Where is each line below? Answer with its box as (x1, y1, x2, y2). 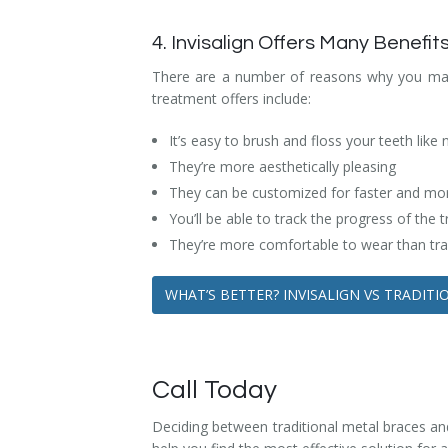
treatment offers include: (152, 88, 311, 108)
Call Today (152, 376, 277, 403)
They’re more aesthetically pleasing (168, 156, 396, 176)
